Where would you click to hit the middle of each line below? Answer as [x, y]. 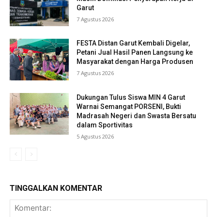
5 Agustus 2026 [95, 137]
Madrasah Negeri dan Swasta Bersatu [137, 116]
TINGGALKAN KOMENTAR [56, 188]
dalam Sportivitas [105, 125]
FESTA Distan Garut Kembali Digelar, [133, 43]
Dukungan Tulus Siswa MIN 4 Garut [131, 98]
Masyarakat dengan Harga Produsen [135, 62]
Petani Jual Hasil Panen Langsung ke [135, 53]
